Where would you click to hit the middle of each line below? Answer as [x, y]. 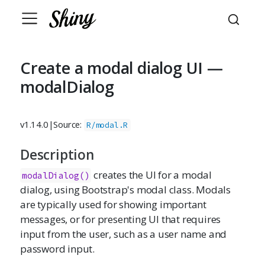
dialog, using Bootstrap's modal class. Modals [125, 190]
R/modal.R [107, 125]
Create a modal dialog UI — [122, 68]
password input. [58, 249]
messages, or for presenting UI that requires [121, 219]
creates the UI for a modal [151, 175]
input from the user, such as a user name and [124, 234]
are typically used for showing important [113, 204]
